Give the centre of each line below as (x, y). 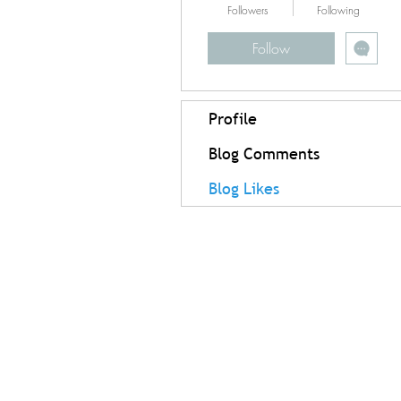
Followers (247, 11)
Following (338, 11)
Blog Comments (264, 154)
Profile (233, 119)
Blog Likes (244, 189)
